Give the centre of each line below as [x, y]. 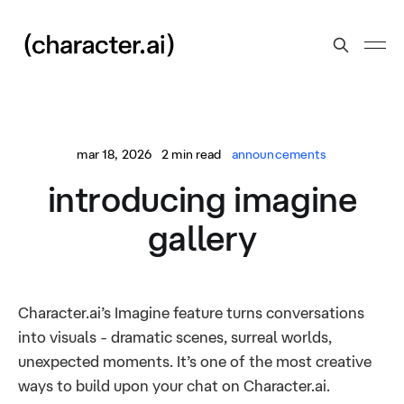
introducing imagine [202, 199]
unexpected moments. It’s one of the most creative [195, 361]
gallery [202, 238]
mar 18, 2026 [115, 154]
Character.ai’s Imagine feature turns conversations [191, 312]
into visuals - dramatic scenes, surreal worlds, [175, 337]
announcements [279, 154]
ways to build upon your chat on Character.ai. [174, 386]
